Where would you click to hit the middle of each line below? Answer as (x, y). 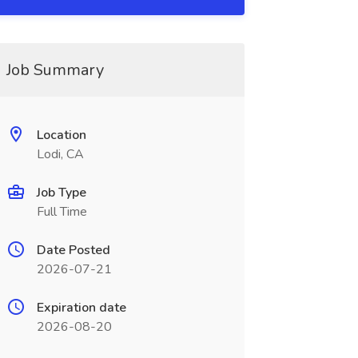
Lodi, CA (60, 154)
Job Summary (55, 70)
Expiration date (81, 308)
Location (61, 135)
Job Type (61, 193)
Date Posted (73, 250)
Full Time (62, 212)
